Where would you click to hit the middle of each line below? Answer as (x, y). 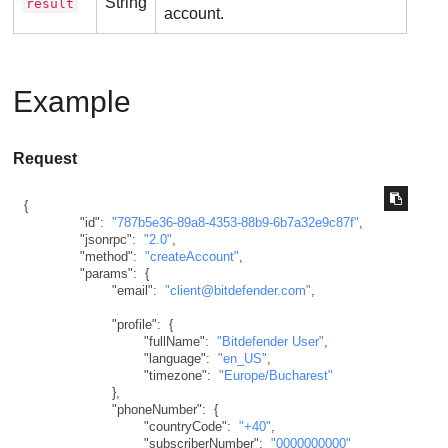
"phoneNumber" (156, 409)
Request (45, 159)
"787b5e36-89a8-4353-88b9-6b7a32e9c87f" (235, 222)
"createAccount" (191, 256)
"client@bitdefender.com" (237, 290)
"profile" (134, 324)
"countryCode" (185, 426)
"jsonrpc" (105, 239)
